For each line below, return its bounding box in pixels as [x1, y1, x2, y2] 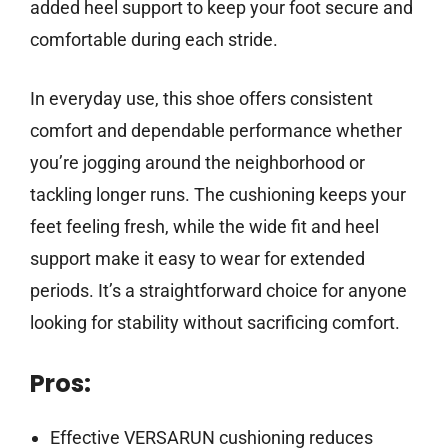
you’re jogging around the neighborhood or [30, 152, 365, 174]
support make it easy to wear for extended [30, 248, 365, 270]
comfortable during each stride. [30, 29, 278, 51]
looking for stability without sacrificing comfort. [30, 312, 400, 334]
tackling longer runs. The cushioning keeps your [30, 184, 406, 206]
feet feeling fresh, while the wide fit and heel [30, 216, 379, 238]
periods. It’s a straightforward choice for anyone [30, 280, 407, 302]
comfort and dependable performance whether [30, 120, 402, 142]
